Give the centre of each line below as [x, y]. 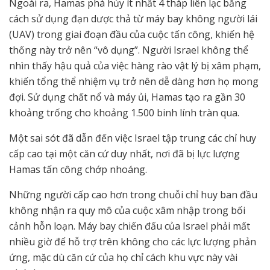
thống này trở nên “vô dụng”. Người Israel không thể [129, 50]
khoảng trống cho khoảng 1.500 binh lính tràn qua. [124, 113]
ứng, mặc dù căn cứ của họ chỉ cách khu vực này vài [123, 258]
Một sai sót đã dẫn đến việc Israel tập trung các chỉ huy [133, 138]
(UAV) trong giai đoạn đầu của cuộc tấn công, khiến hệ [132, 35]
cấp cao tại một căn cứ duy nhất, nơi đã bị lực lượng [124, 154]
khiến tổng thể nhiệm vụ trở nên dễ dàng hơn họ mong [134, 82]
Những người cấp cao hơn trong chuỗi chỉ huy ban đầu [133, 195]
